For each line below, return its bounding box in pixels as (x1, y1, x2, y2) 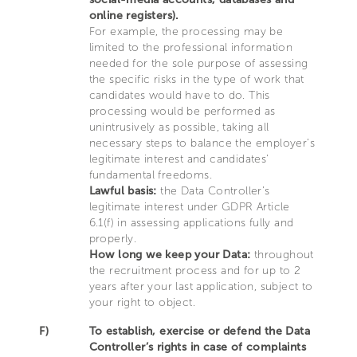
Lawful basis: (88, 184, 157, 198)
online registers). (88, 9, 179, 22)
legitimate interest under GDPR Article (88, 200, 290, 214)
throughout (250, 248, 314, 261)
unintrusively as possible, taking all (88, 120, 269, 134)
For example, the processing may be (88, 25, 284, 38)
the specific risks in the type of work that (88, 73, 304, 86)
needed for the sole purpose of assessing (88, 57, 308, 70)
